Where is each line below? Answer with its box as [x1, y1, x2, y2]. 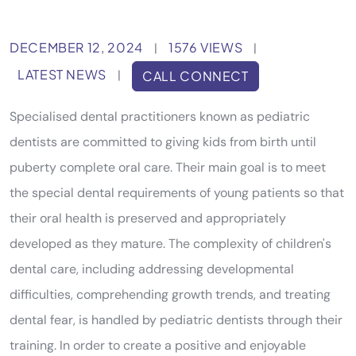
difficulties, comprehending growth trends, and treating [10, 286, 331, 303]
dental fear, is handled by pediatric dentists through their [10, 311, 342, 328]
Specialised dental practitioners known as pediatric [10, 108, 310, 125]
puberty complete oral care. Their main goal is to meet [10, 159, 326, 176]
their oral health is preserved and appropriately [10, 210, 286, 226]
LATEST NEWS [17, 66, 107, 83]
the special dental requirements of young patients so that [10, 184, 344, 201]
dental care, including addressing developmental [10, 261, 294, 277]
